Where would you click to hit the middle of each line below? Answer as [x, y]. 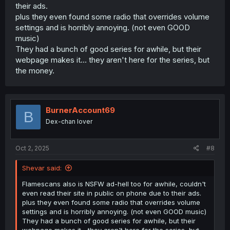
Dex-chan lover [69, 122]
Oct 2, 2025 [32, 148]
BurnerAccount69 [80, 110]
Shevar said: [42, 168]
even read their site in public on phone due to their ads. [112, 193]
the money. [35, 71]
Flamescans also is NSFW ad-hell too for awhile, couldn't [114, 184]
